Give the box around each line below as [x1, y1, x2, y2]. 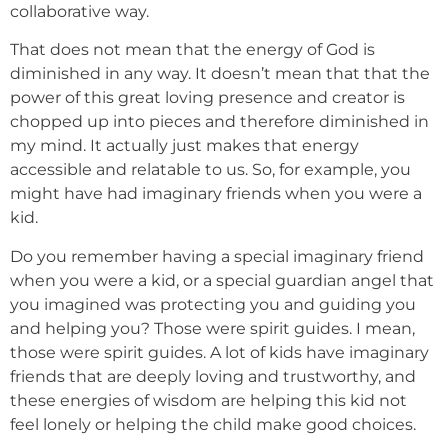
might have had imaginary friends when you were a [10, 184, 422, 204]
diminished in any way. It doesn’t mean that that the [10, 64, 430, 84]
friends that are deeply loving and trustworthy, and [10, 366, 416, 386]
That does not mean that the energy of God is [10, 40, 375, 60]
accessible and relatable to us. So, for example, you [10, 160, 411, 180]
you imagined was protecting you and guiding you [10, 294, 416, 314]
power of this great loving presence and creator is [10, 88, 405, 108]
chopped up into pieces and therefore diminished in [10, 112, 429, 132]
